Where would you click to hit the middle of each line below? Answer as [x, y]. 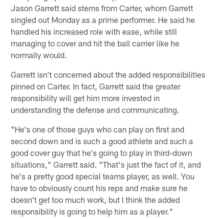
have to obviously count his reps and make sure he [99, 187]
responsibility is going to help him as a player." [92, 211]
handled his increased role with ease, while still [94, 31]
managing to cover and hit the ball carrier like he [95, 43]
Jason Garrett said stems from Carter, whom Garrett [102, 8]
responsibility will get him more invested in [86, 98]
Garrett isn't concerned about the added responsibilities [108, 74]
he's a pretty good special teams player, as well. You [103, 176]
